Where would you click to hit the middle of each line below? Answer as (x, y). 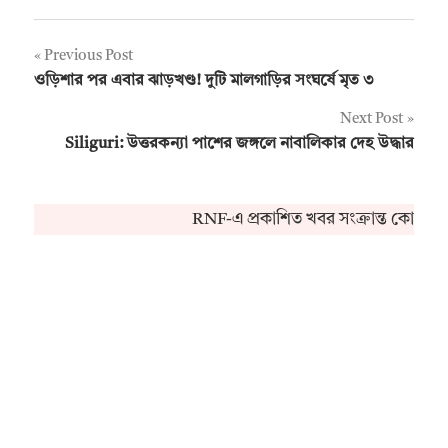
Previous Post (88, 56)
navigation (99, 100)
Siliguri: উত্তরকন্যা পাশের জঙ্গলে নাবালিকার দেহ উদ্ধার (239, 143)
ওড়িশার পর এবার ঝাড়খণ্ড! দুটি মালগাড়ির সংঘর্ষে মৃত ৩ (204, 80)
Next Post (371, 119)
